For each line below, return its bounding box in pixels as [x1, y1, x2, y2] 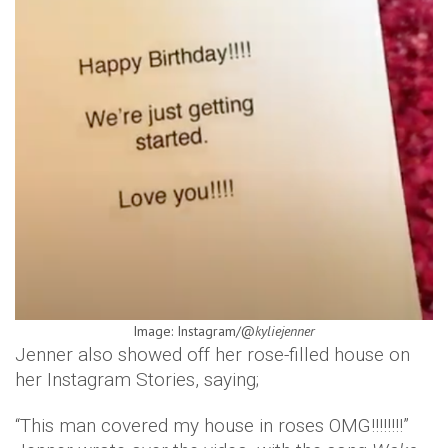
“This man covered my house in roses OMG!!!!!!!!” [15, 413, 409, 437]
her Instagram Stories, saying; [15, 367, 259, 391]
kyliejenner [255, 321, 315, 340]
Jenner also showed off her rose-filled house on [15, 342, 410, 366]
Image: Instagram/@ [133, 321, 255, 340]
